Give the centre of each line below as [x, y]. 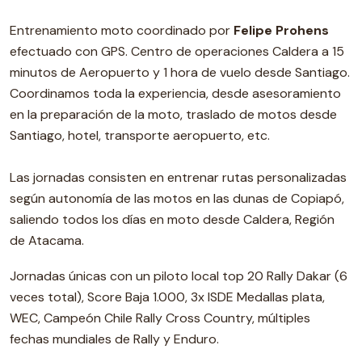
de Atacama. [47, 240]
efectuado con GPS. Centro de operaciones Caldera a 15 [177, 51]
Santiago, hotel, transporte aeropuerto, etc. [140, 135]
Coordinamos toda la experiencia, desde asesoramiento [175, 93]
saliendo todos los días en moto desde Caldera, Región [172, 219]
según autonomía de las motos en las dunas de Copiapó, [177, 198]
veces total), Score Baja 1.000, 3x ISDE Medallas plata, [167, 297]
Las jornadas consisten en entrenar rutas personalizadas [178, 177]
